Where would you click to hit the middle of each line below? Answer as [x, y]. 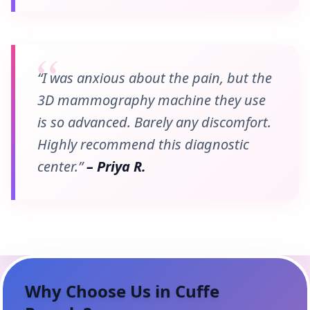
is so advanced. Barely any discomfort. [154, 122]
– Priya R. [116, 167]
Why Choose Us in [100, 291]
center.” [62, 167]
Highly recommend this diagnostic [143, 145]
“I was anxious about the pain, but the [155, 78]
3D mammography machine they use [152, 100]
